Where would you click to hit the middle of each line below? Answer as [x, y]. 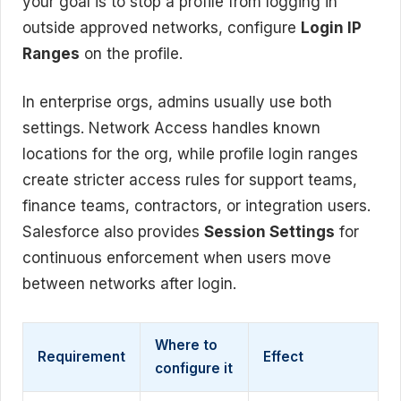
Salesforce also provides [113, 232]
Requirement [81, 357]
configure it [194, 368]
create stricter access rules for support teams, [190, 180]
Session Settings [269, 232]
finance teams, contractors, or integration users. [196, 206]
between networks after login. [129, 284]
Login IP [331, 27]
